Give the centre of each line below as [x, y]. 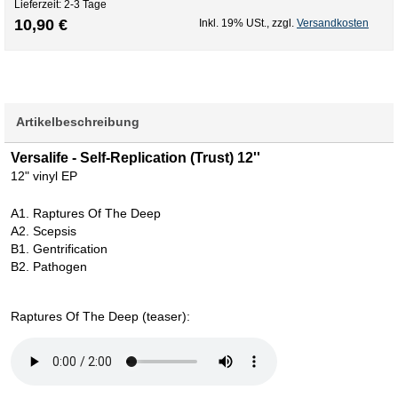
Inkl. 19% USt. [233, 24]
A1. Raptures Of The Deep [86, 214]
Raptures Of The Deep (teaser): [100, 316]
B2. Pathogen [49, 267]
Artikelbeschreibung [78, 122]
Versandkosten [333, 24]
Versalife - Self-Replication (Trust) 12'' [135, 158]
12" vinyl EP [44, 176]
